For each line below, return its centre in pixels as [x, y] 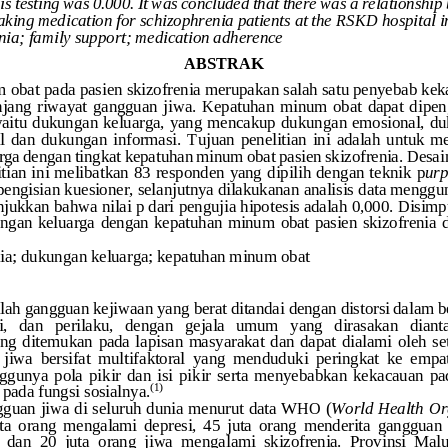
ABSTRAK [226, 67]
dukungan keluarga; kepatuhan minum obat [165, 260]
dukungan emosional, [352, 126]
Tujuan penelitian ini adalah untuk [307, 143]
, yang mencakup [219, 126]
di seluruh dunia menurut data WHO [197, 412]
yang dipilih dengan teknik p [327, 176]
